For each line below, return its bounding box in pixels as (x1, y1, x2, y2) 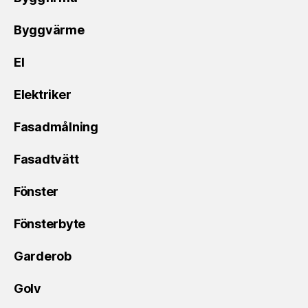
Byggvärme (14, 22, 85, 37)
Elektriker (14, 87, 71, 102)
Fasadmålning (14, 119, 98, 134)
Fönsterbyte (14, 216, 86, 231)
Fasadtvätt (14, 151, 79, 166)
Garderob (14, 248, 71, 263)
